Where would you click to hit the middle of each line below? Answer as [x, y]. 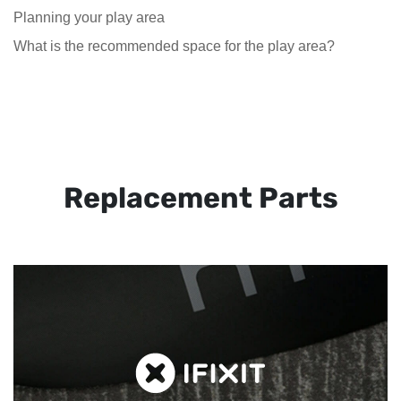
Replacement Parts [200, 198]
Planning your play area [89, 17]
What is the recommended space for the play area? [174, 46]
